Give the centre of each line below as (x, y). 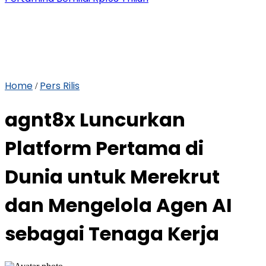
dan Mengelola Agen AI (118, 205)
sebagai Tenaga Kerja (112, 234)
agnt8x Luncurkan (95, 120)
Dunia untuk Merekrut (112, 177)
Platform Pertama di (104, 148)
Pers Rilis (60, 86)
